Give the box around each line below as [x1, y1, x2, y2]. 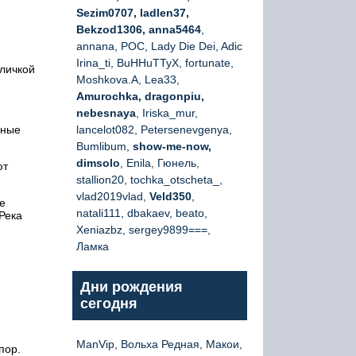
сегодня [80, 296, 137, 311]
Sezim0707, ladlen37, [76, 6, 189, 19]
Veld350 [149, 190, 192, 203]
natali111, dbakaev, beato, [76, 207, 207, 219]
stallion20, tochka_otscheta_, [76, 173, 222, 186]
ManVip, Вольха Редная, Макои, [76, 338, 242, 350]
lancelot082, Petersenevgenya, [76, 123, 232, 136]
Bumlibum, [76, 140, 133, 153]
